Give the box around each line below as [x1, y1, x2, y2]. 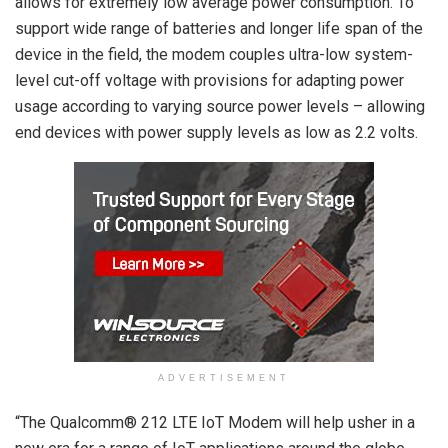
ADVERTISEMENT [158, 372, 290, 383]
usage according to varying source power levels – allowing [15, 96, 425, 116]
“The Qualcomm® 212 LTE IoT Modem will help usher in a [15, 412, 415, 432]
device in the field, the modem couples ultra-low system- [15, 44, 413, 64]
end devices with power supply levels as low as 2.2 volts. [15, 122, 418, 142]
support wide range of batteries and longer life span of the [15, 18, 423, 38]
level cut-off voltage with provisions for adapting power [15, 70, 404, 90]
